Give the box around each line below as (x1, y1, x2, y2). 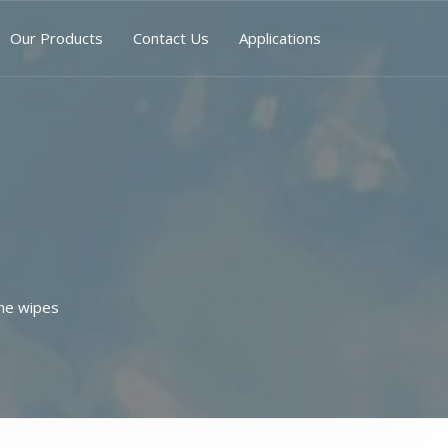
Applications (238, 28, 321, 48)
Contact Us (132, 28, 209, 48)
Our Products (9, 28, 103, 48)
